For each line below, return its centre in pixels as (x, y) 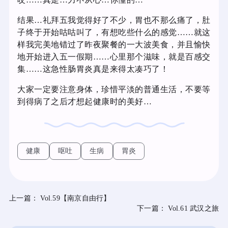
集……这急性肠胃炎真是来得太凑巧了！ (93, 69)
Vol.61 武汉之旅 (193, 208)
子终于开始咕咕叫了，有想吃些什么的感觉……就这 (114, 32)
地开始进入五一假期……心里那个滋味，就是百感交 (114, 56)
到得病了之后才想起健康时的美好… (84, 101)
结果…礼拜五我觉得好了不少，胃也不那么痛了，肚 (114, 20)
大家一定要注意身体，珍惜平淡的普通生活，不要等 (114, 89)
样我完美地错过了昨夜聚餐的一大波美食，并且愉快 (114, 44)
